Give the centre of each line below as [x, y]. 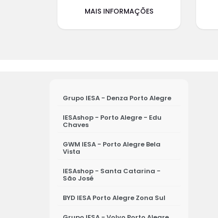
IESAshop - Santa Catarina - [112, 171]
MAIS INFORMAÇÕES [119, 11]
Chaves [76, 125]
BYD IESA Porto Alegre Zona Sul [114, 198]
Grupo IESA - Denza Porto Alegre [117, 98]
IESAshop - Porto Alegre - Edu [112, 117]
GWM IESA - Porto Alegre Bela [112, 144]
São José [78, 178]
